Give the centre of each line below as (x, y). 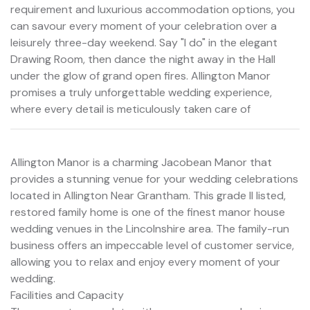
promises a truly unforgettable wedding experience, (141, 92)
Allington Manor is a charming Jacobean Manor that (141, 162)
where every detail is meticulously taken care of (130, 109)
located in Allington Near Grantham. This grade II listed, (148, 195)
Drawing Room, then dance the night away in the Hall (143, 59)
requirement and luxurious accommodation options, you (153, 9)
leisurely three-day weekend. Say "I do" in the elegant (144, 42)
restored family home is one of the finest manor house (148, 212)
